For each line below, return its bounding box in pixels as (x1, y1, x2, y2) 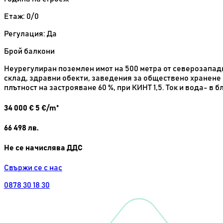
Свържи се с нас (4, 164, 62, 172)
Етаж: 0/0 (4, 12, 39, 21)
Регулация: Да (4, 30, 57, 38)
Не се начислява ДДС (4, 144, 83, 152)
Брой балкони (4, 47, 55, 56)
